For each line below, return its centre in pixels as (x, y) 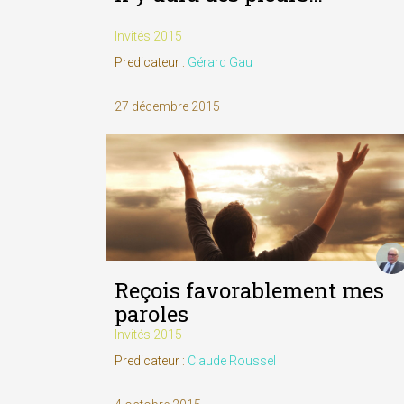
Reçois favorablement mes (249, 291)
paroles (151, 314)
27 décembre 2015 (167, 106)
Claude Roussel (232, 361)
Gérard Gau (220, 63)
